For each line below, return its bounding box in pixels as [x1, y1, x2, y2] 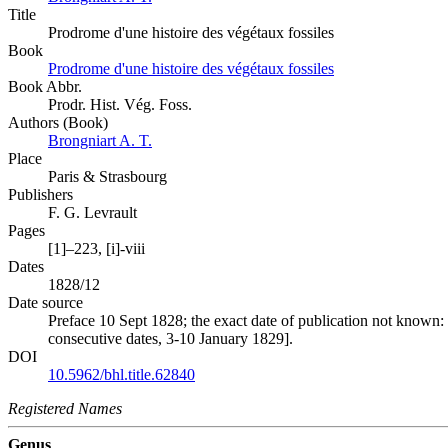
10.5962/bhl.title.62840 [48, 365, 195, 383]
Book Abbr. [8, 77, 82, 95]
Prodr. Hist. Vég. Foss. [48, 95, 192, 113]
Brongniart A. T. [48, 131, 152, 149]
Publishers [8, 185, 73, 203]
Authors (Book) [8, 113, 108, 131]
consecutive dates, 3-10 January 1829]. [48, 329, 293, 347]
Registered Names [8, 399, 122, 417]
